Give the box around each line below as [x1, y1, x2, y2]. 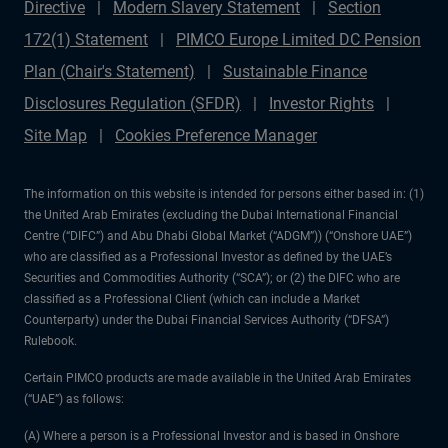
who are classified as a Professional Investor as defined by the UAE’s [24, 250, 392, 264]
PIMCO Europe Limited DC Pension [176, 30, 421, 49]
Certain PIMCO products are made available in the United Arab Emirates [24, 371, 411, 385]
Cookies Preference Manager [115, 126, 317, 145]
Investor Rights [269, 94, 374, 113]
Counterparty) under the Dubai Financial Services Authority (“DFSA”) [24, 313, 389, 327]
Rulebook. [24, 334, 77, 348]
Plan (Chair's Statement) [24, 62, 195, 81]
